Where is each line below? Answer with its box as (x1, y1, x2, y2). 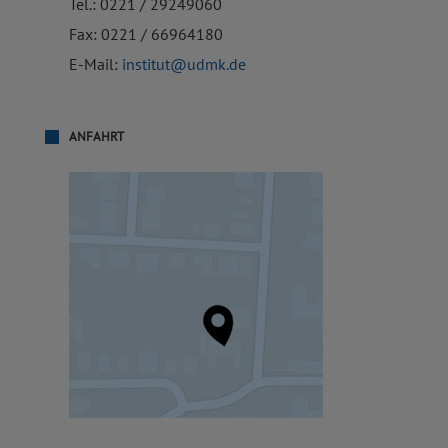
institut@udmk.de (122, 56, 246, 74)
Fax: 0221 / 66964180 (69, 26, 223, 44)
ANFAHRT (69, 129, 124, 145)
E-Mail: (69, 56, 122, 74)
